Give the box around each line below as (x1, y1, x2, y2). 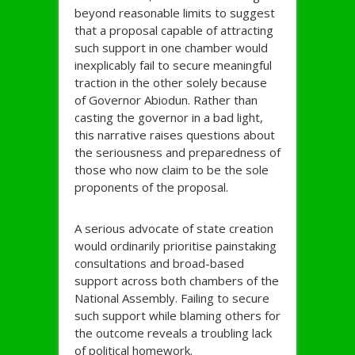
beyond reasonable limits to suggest (74, 5, 275, 21)
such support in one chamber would (74, 40, 268, 56)
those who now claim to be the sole (74, 162, 269, 178)
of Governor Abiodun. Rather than (74, 92, 258, 109)
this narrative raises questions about (74, 127, 275, 143)
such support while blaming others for (74, 307, 281, 324)
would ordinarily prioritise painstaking (74, 238, 277, 254)
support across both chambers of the (74, 273, 279, 289)
